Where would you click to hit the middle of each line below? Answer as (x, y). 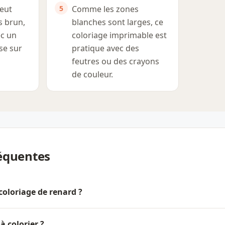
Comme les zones (105, 9)
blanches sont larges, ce (118, 22)
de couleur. (92, 75)
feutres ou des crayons (116, 62)
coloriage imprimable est (119, 35)
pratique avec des (105, 48)
